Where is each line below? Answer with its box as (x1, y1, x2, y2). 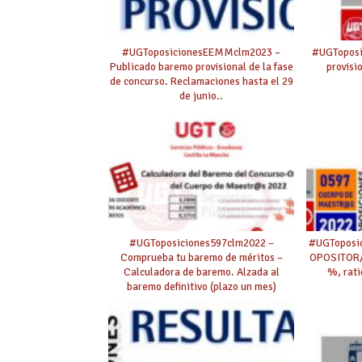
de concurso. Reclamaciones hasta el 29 (109, 74, 293, 88)
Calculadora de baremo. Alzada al (123, 264, 280, 279)
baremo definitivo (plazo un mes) (126, 279, 276, 293)
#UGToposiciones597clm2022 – (128, 235, 274, 250)
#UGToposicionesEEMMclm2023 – (122, 44, 281, 59)
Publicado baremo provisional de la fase (109, 59, 293, 74)
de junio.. (179, 88, 224, 103)
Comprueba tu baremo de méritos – (120, 250, 283, 264)
